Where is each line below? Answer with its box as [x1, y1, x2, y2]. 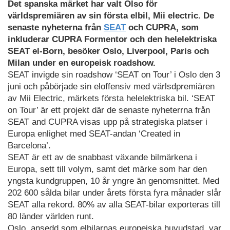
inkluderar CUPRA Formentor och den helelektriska [8, 34, 217, 44]
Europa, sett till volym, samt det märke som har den [8, 164, 207, 174]
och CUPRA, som [126, 22, 199, 32]
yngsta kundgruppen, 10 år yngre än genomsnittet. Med [8, 176, 219, 186]
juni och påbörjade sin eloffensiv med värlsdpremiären [8, 81, 215, 91]
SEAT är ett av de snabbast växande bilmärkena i [8, 152, 197, 162]
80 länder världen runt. [8, 211, 94, 221]
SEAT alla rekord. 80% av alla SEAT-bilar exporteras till [8, 199, 220, 209]
